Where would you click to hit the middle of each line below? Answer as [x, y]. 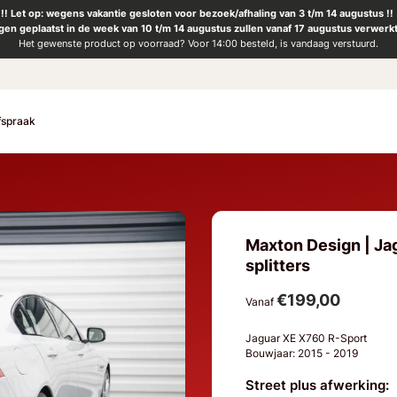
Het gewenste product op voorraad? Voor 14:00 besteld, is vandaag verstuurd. [198, 44]
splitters [278, 265]
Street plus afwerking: [318, 386]
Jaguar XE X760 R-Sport [308, 338]
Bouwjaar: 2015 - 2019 [305, 353]
